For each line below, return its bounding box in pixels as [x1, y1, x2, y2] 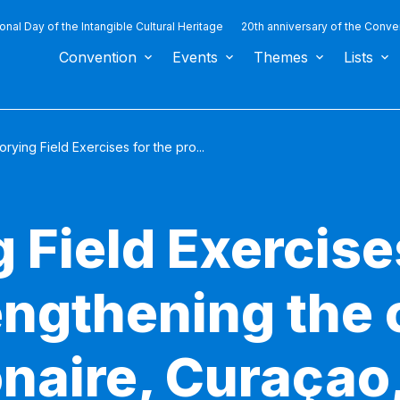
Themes [254, 48, 308, 66]
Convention [59, 48, 137, 66]
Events [172, 48, 218, 66]
